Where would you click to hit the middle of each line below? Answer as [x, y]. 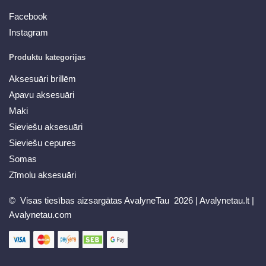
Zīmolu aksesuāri [42, 175]
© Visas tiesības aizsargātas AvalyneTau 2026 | [104, 201]
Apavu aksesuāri [42, 95]
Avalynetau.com [40, 215]
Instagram [28, 33]
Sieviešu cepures [42, 143]
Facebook [28, 17]
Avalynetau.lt [226, 201]
